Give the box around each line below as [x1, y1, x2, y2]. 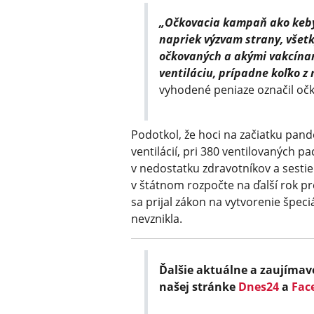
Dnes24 [238, 279, 280, 295]
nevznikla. [131, 211, 182, 227]
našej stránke [159, 279, 239, 295]
